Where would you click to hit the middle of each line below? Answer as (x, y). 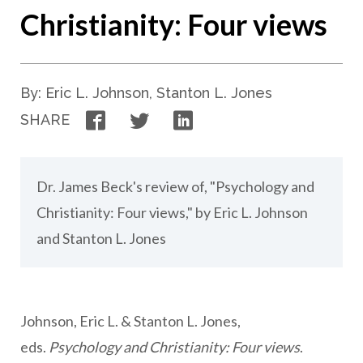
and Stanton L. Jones (101, 238)
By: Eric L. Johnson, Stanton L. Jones (146, 93)
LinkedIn (220, 118)
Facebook (137, 118)
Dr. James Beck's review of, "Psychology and (175, 186)
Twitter (173, 118)
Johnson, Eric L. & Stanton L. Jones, (130, 321)
